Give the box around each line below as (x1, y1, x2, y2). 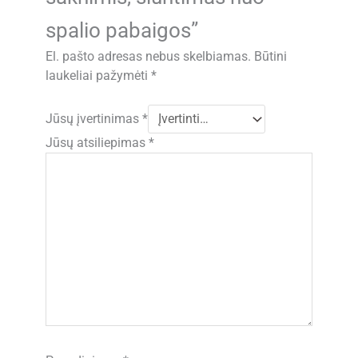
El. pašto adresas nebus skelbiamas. (46, 49, 252, 64)
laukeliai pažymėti (46, 68, 152, 83)
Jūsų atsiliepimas (46, 135, 149, 150)
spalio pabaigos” (46, 18, 199, 42)
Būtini (254, 49, 288, 64)
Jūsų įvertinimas (46, 112, 143, 127)
